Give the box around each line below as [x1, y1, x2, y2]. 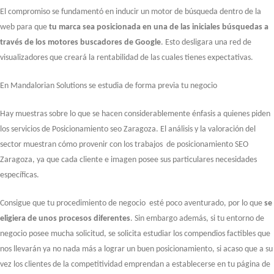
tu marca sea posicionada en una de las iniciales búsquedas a [49, 22, 268, 32]
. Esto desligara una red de [161, 37, 251, 47]
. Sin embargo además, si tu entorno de [130, 213, 264, 223]
